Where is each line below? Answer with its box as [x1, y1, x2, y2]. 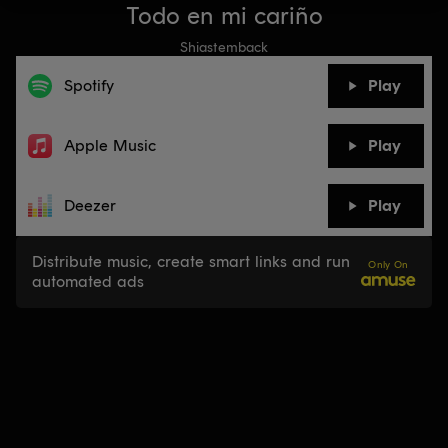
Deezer [64, 196, 116, 215]
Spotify [64, 76, 114, 95]
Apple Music [64, 136, 156, 155]
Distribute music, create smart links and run [32, 252, 350, 271]
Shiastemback [180, 39, 268, 56]
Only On [368, 258, 409, 271]
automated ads [32, 272, 144, 291]
